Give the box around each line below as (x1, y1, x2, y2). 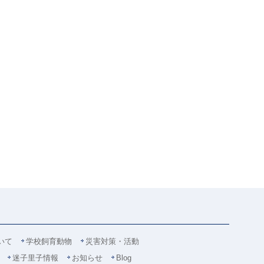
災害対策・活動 (85, 237, 139, 246)
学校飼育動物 (26, 237, 72, 246)
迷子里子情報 (12, 253, 58, 262)
